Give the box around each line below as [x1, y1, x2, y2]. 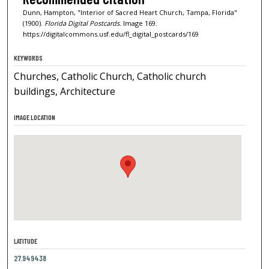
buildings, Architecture [14, 85, 116, 98]
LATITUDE [14, 237, 38, 246]
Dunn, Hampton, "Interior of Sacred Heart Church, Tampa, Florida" [22, 7, 237, 17]
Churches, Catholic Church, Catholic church [14, 70, 207, 83]
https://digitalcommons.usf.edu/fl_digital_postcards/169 [22, 29, 199, 38]
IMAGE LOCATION [14, 113, 56, 122]
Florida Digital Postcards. [44, 18, 121, 28]
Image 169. [121, 18, 157, 28]
